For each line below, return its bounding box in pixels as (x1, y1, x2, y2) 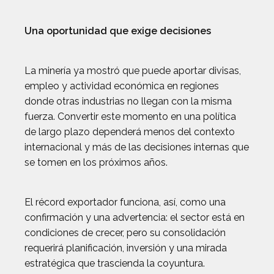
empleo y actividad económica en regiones (24, 80, 219, 92)
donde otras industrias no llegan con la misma (24, 95, 232, 107)
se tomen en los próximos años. (24, 157, 168, 168)
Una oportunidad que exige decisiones (24, 25, 211, 37)
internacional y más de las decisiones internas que (24, 141, 249, 153)
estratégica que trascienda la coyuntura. (24, 257, 205, 269)
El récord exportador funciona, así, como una (24, 196, 226, 208)
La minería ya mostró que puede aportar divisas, (24, 65, 241, 76)
